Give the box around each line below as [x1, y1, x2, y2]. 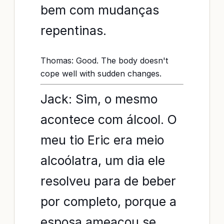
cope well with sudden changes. [40, 68, 161, 78]
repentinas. [40, 23, 106, 38]
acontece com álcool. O [40, 112, 177, 127]
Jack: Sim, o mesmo [40, 91, 157, 106]
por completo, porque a [40, 194, 176, 209]
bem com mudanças [40, 2, 159, 17]
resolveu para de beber [40, 173, 176, 188]
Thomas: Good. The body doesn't [40, 55, 168, 65]
